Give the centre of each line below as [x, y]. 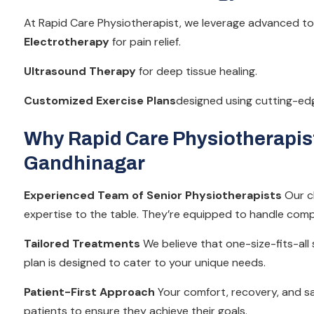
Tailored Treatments [82, 243]
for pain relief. [145, 41]
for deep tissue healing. [197, 71]
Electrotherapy [67, 41]
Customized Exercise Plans [100, 100]
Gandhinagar [84, 163]
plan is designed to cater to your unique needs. [145, 262]
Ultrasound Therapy [80, 71]
